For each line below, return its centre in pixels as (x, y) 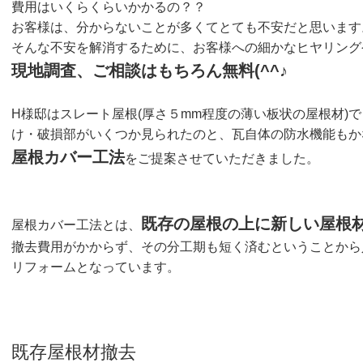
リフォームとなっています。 (96, 267)
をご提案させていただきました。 (222, 158)
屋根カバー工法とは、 (76, 225)
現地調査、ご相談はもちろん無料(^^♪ (149, 70)
